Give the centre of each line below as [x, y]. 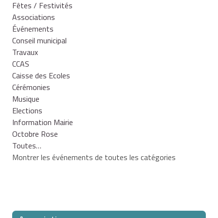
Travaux [25, 52]
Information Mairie [43, 122]
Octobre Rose [35, 134]
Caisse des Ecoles [41, 75]
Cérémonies [31, 87]
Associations [34, 17]
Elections [27, 110]
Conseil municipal [39, 40]
